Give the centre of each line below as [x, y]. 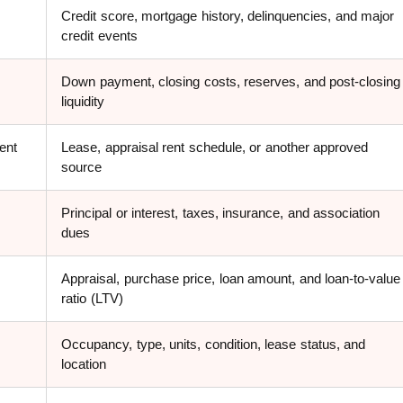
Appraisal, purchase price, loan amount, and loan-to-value [231, 279]
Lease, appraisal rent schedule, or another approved [215, 148]
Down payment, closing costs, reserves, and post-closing [231, 82]
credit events [99, 36]
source [81, 167]
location [84, 364]
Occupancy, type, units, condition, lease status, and [214, 345]
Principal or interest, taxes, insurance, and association [221, 213]
